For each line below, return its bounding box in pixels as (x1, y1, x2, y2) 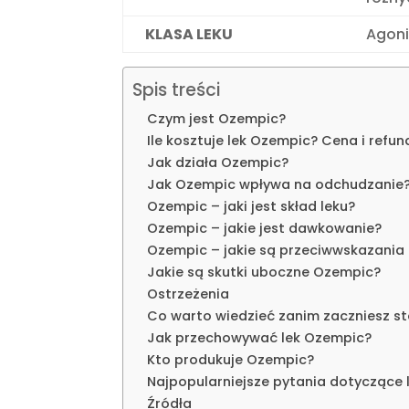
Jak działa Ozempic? (147, 153, 289, 173)
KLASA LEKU (145, 24, 234, 46)
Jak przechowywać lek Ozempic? (147, 329, 372, 348)
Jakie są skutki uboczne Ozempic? (147, 263, 382, 282)
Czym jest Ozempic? (147, 110, 287, 129)
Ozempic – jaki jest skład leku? (147, 197, 356, 216)
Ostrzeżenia (147, 285, 230, 304)
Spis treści (132, 78, 221, 103)
